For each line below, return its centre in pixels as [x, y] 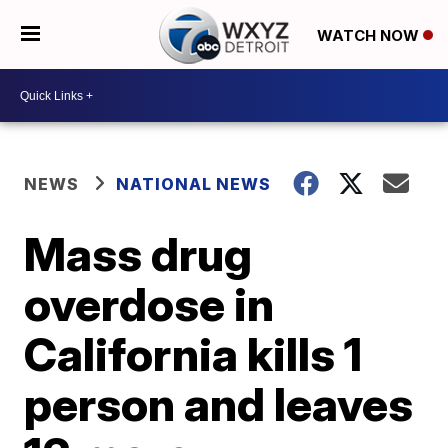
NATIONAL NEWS [194, 184]
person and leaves [219, 404]
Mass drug [138, 254]
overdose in [149, 304]
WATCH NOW [369, 35]
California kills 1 [193, 354]
